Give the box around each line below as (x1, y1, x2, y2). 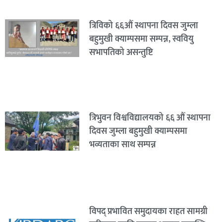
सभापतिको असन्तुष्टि (89, 45, 153, 60)
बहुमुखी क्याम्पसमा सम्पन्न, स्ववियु (89, 32, 194, 47)
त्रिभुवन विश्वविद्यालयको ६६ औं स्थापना (89, 111, 211, 126)
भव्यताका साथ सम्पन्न (89, 137, 156, 153)
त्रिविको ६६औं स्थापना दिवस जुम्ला (89, 18, 198, 34)
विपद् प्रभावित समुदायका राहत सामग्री (89, 204, 208, 219)
